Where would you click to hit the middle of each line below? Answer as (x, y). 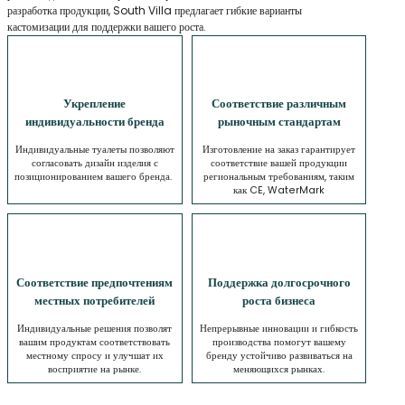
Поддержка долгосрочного (279, 282)
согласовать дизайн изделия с (94, 164)
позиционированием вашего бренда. (95, 177)
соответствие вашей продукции (279, 164)
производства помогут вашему (279, 342)
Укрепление (95, 104)
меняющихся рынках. (279, 369)
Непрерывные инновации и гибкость (279, 328)
